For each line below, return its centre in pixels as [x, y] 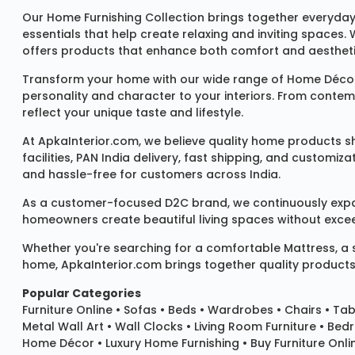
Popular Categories [82, 294]
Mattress [309, 248]
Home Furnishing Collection [126, 18]
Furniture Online [67, 310]
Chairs [303, 310]
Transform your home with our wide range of [155, 80]
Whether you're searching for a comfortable [153, 248]
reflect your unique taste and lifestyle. [133, 113]
